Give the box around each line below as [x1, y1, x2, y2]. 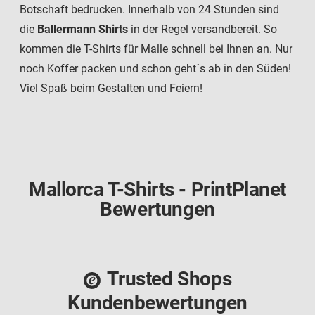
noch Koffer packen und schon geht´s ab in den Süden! [20, 62, 291, 76]
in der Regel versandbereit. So [128, 22, 277, 37]
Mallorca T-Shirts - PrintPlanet [28, 178, 287, 202]
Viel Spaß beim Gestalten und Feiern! [20, 82, 202, 96]
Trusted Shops [107, 267, 232, 291]
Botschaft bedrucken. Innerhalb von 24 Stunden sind [20, 3, 279, 17]
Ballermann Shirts [37, 22, 128, 37]
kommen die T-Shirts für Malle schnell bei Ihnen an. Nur [20, 42, 292, 56]
